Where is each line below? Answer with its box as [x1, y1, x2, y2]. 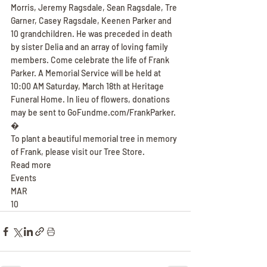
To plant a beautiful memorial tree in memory [11, 133, 179, 144]
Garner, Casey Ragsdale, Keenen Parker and [11, 15, 173, 26]
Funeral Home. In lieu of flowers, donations [11, 94, 172, 104]
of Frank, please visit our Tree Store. [11, 147, 145, 157]
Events [11, 173, 36, 183]
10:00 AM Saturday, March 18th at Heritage [11, 81, 166, 91]
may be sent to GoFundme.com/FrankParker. [11, 107, 176, 117]
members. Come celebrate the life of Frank [11, 55, 171, 65]
